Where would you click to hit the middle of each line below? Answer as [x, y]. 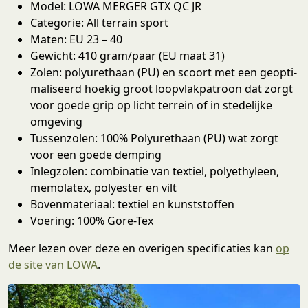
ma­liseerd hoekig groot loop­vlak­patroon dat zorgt [162, 89]
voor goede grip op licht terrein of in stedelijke [151, 106]
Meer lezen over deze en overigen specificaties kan [142, 249]
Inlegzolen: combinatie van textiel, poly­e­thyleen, [155, 172]
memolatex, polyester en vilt [103, 188]
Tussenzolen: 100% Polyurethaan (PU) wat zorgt [154, 139]
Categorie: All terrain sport [99, 23]
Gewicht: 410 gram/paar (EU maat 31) [128, 56]
